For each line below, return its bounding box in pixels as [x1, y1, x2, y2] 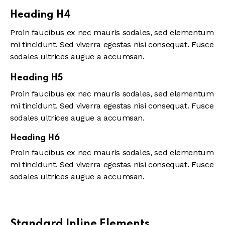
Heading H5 [10, 73, 63, 83]
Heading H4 [10, 10, 71, 21]
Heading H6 [10, 134, 60, 143]
